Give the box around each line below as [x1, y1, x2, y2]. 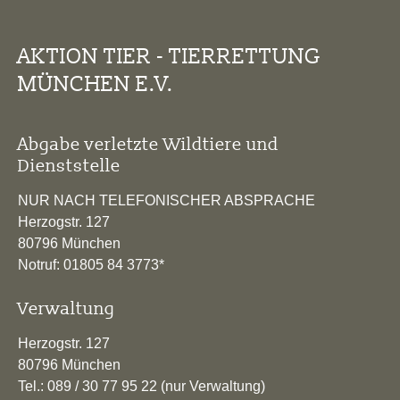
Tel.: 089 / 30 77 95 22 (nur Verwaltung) [18, 379, 265, 395]
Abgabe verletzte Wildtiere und [18, 133, 279, 155]
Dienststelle [18, 154, 121, 177]
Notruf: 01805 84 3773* [18, 257, 164, 273]
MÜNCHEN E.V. [18, 71, 173, 97]
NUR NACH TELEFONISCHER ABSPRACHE [18, 193, 315, 209]
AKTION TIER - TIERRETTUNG [18, 43, 321, 70]
